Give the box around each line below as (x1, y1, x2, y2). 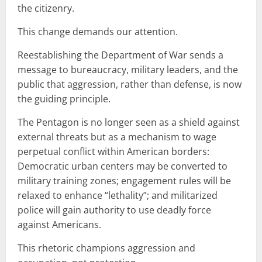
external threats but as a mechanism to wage (18, 130, 216, 143)
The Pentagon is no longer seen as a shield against (18, 115, 240, 129)
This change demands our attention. (18, 25, 178, 38)
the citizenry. (18, 1, 74, 15)
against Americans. (18, 218, 101, 231)
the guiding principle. (18, 92, 111, 105)
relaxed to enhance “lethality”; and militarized (18, 188, 218, 202)
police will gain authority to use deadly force (18, 203, 211, 216)
